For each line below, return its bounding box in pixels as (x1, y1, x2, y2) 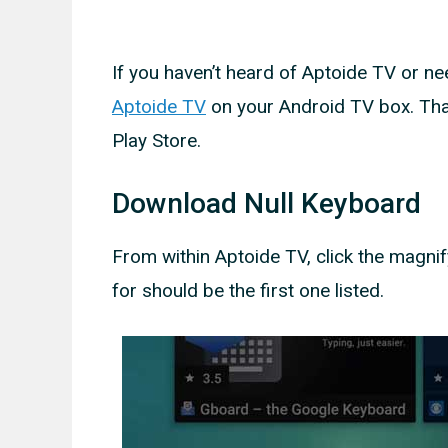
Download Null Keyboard (112, 186, 421, 220)
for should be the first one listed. (112, 278, 384, 302)
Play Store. (112, 129, 201, 153)
